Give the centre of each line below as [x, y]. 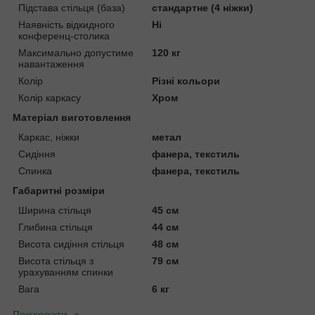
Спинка [35, 171]
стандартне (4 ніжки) [203, 7]
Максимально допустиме [76, 52]
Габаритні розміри [59, 190]
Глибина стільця [56, 227]
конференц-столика [64, 36]
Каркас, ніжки [49, 137]
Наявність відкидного [66, 24]
